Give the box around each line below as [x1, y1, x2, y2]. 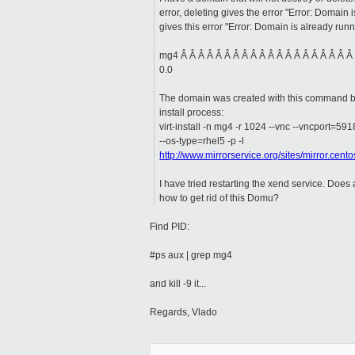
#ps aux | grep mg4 [150, 250, 232, 261]
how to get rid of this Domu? [159, 193, 280, 204]
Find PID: [150, 221, 189, 233]
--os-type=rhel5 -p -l [159, 136, 245, 147]
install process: [159, 107, 224, 119]
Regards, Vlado [150, 307, 217, 319]
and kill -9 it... [150, 278, 206, 290]
